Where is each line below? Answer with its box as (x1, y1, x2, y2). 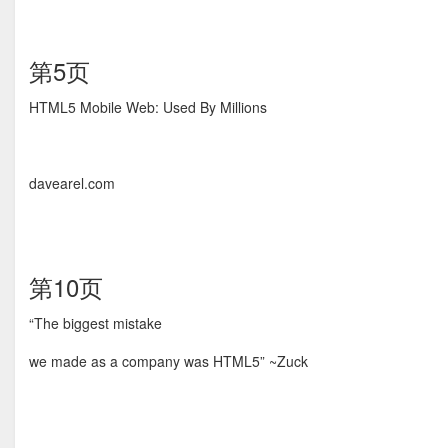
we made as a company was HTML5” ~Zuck (29, 351, 308, 371)
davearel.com (29, 173, 115, 193)
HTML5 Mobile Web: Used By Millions (29, 97, 267, 117)
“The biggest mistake (29, 313, 162, 333)
